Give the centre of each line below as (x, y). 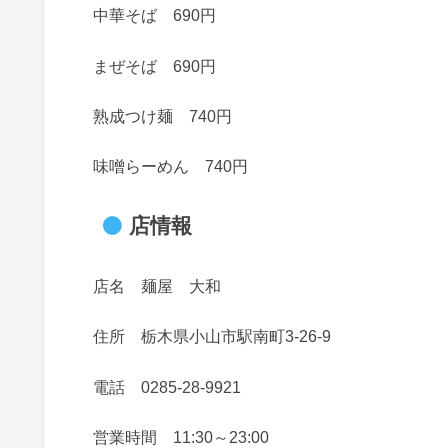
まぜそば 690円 (154, 66)
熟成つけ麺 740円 (162, 116)
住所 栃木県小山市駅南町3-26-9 (212, 337)
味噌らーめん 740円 (170, 167)
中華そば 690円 (154, 16)
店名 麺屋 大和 (157, 286)
